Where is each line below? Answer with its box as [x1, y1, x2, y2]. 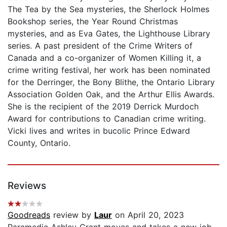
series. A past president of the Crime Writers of [8, 40, 193, 51]
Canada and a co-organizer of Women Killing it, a [8, 52, 201, 63]
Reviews [8, 179, 46, 192]
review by [50, 209, 94, 220]
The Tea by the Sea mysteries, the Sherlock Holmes [8, 4, 209, 14]
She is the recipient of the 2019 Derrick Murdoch [8, 101, 199, 111]
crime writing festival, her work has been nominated [8, 64, 210, 75]
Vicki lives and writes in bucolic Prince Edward [8, 125, 190, 136]
